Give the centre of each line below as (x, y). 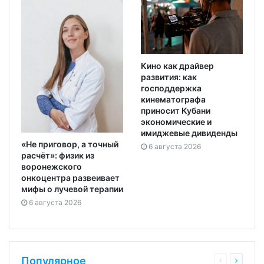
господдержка (171, 88)
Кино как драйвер (177, 66)
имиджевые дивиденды (189, 133)
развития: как (169, 77)
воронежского (52, 167)
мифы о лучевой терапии (72, 189)
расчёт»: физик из (58, 156)
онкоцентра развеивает (70, 178)
